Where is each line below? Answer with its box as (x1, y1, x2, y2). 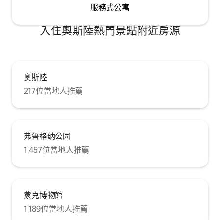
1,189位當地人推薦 (24, 203, 88, 214)
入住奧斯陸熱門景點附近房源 (40, 23, 180, 38)
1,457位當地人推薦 (24, 144, 89, 155)
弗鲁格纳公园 (24, 131, 71, 141)
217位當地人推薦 (24, 85, 83, 96)
